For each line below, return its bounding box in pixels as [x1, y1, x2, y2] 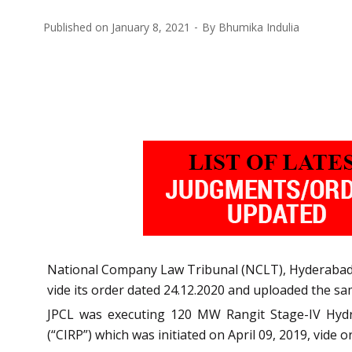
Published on [43, 19, 112, 35]
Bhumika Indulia [218, 19, 299, 35]
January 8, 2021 [112, 19, 190, 35]
